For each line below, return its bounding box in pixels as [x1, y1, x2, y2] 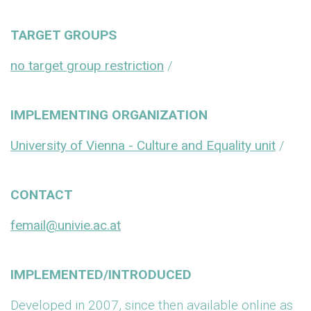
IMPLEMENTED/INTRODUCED [10, 267, 192, 283]
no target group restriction [10, 58, 164, 74]
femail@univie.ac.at [10, 217, 121, 233]
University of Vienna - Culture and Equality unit [10, 137, 276, 153]
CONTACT [10, 187, 73, 203]
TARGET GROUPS [10, 27, 117, 43]
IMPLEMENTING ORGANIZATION [10, 107, 208, 123]
